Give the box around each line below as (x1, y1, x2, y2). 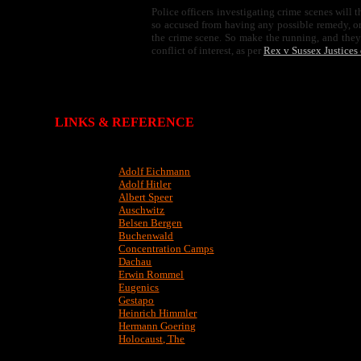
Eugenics (118, 281, 160, 293)
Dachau (118, 255, 152, 268)
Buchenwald (118, 230, 174, 242)
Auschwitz (118, 204, 165, 216)
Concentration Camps (118, 243, 214, 255)
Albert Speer (118, 191, 173, 203)
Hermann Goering (118, 320, 197, 332)
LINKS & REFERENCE (55, 115, 194, 129)
